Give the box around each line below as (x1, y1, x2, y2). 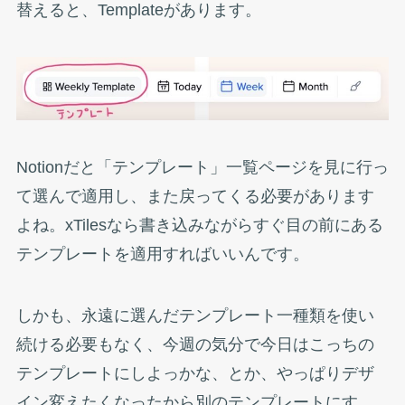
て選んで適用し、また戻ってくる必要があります (15, 187, 374, 206)
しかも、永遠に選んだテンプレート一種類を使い (15, 306, 374, 325)
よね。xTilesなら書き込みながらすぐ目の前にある (15, 216, 383, 235)
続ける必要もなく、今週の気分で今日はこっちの (15, 334, 374, 353)
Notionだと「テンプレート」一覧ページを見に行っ (15, 158, 389, 177)
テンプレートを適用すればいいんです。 (15, 245, 309, 264)
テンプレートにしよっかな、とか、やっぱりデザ (15, 363, 374, 382)
